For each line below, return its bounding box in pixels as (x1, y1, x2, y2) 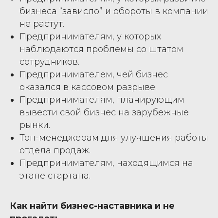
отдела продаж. (19, 145, 91, 156)
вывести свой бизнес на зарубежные (19, 107, 189, 118)
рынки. (19, 119, 50, 130)
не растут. (19, 18, 64, 29)
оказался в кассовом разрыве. (19, 81, 157, 92)
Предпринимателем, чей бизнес (19, 69, 168, 80)
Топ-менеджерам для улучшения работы (19, 132, 208, 143)
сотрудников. (19, 56, 79, 67)
